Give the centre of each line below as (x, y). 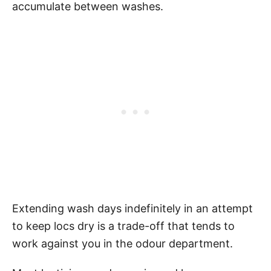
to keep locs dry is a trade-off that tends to (123, 226)
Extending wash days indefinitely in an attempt (132, 208)
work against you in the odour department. (122, 243)
